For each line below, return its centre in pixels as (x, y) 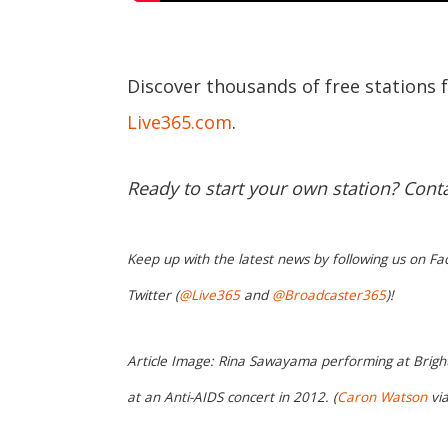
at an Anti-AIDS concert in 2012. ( (232, 397)
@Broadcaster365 (329, 295)
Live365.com (179, 121)
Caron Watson (382, 397)
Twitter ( (153, 295)
